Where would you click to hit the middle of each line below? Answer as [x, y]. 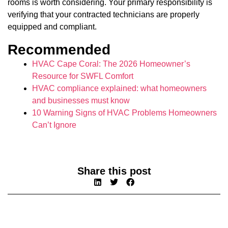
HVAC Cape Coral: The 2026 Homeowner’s [111, 64]
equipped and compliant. [52, 26]
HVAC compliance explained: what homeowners [119, 88]
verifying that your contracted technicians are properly [104, 14]
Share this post [114, 171]
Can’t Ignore [54, 125]
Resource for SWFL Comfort [83, 76]
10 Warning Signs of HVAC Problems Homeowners [124, 112]
